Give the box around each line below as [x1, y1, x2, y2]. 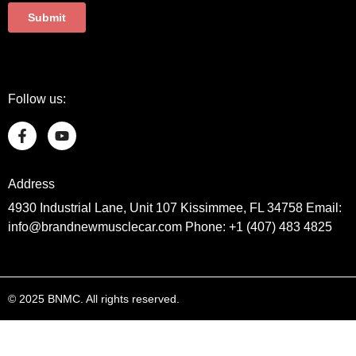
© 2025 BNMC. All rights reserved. [8, 292, 180, 305]
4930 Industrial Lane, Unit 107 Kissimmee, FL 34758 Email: [8, 200, 342, 215]
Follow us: [8, 91, 66, 106]
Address [8, 176, 55, 191]
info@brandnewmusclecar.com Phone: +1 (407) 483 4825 [8, 219, 332, 234]
